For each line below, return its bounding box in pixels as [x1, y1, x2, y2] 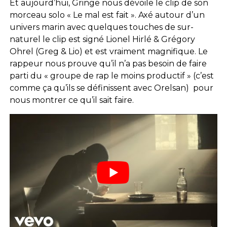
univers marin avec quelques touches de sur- [9, 22, 194, 32]
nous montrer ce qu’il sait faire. [9, 95, 134, 105]
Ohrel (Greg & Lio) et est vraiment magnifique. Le [9, 47, 208, 57]
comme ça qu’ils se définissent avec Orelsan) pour [9, 83, 213, 93]
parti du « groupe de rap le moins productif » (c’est [9, 71, 214, 81]
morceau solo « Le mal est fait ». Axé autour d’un [9, 10, 205, 20]
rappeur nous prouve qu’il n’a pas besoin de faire [9, 59, 207, 69]
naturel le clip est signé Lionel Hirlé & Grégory [9, 34, 195, 45]
